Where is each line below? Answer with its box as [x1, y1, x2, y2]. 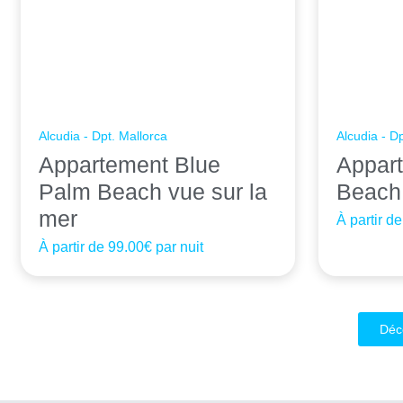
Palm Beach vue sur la [39, 179, 268, 205]
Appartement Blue [39, 152, 221, 178]
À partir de [39, 239, 109, 255]
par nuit [152, 239, 204, 255]
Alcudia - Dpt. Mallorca [39, 129, 168, 144]
